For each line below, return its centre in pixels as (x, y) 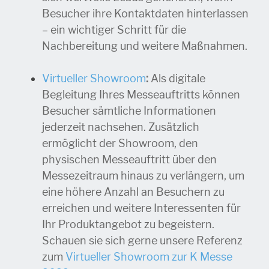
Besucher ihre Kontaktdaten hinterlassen (145, 14)
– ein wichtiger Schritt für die (114, 30)
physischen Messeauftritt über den (129, 160)
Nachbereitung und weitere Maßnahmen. (146, 47)
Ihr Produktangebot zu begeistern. (128, 225)
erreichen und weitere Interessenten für (141, 209)
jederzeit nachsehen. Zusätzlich (121, 128)
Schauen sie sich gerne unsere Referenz (142, 241)
